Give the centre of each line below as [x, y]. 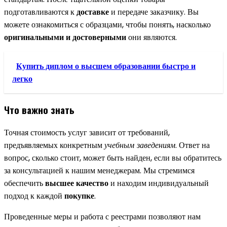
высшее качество [77, 183]
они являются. [152, 37]
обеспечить [25, 183]
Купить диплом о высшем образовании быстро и [106, 66]
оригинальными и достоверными [65, 37]
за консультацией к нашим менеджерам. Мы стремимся [99, 170]
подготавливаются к [40, 12]
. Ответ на [193, 145]
